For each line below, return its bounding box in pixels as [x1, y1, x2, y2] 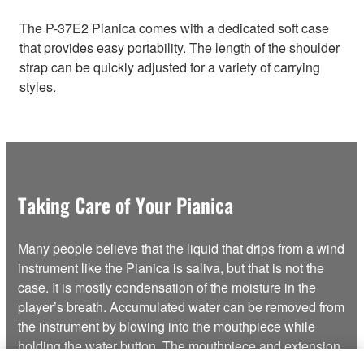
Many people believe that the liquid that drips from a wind [18, 239, 344, 258]
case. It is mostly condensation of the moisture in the [18, 278, 316, 297]
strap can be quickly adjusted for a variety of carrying [19, 58, 320, 77]
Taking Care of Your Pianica [18, 190, 233, 220]
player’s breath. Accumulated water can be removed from [18, 297, 344, 317]
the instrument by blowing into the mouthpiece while [18, 317, 315, 336]
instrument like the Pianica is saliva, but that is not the [18, 258, 324, 278]
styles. [19, 77, 56, 97]
